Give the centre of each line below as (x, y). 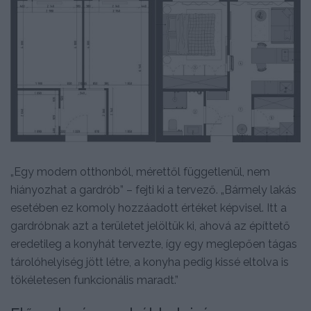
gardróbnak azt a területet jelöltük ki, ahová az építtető (150, 226)
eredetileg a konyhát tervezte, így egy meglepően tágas (154, 244)
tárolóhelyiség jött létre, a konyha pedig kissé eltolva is (150, 262)
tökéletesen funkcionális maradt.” (94, 280)
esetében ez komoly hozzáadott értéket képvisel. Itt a (149, 208)
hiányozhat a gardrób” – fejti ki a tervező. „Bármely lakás (153, 190)
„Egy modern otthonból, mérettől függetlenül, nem (140, 171)
